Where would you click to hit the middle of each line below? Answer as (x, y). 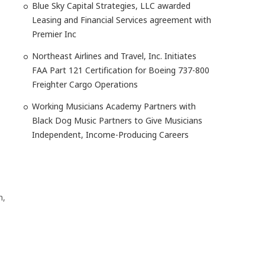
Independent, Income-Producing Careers (110, 135)
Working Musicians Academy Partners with (114, 106)
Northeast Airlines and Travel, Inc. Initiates (114, 56)
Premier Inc (54, 34)
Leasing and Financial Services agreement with (122, 20)
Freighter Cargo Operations (85, 84)
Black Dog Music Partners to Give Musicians (117, 120)
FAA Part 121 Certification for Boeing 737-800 (121, 70)
